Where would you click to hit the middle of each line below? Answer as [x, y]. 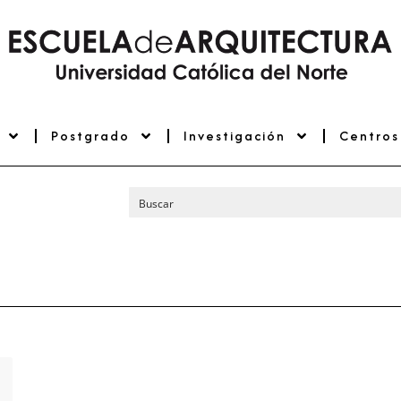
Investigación [234, 136]
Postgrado [90, 136]
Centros [369, 136]
